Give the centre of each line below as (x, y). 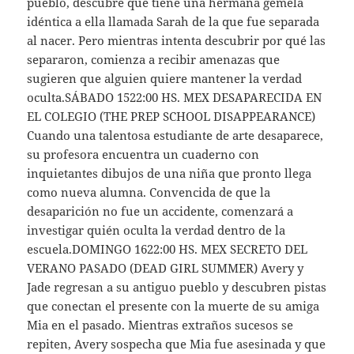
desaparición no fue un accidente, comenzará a (160, 211)
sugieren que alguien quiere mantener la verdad (165, 78)
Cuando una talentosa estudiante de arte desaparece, (175, 135)
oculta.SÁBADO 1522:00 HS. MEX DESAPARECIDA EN (175, 97)
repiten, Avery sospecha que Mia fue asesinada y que (177, 343)
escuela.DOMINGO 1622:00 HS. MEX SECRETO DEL (168, 249)
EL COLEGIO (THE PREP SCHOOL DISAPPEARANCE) (171, 116)
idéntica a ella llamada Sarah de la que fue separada (173, 21)
